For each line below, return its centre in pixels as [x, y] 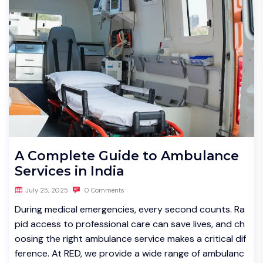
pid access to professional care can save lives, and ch [130, 224]
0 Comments [104, 190]
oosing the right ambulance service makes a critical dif [130, 238]
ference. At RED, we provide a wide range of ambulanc [129, 253]
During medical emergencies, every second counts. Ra [130, 209]
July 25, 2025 [47, 190]
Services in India [69, 171]
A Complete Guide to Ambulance [127, 156]
